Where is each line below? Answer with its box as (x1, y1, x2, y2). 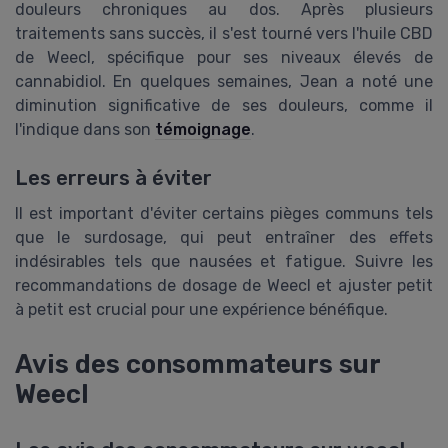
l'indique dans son (15, 119, 155, 139)
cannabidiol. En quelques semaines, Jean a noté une (15, 71, 433, 91)
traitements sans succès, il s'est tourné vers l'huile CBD (15, 23, 433, 43)
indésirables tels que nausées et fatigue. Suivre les (15, 252, 433, 272)
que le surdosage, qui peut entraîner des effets (15, 228, 433, 248)
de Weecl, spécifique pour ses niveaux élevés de (15, 47, 433, 67)
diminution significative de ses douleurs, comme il (15, 95, 433, 115)
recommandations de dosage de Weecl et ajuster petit (15, 276, 433, 296)
